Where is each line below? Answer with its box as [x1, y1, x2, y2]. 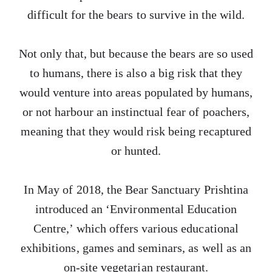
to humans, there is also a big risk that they [29, 66, 243, 80]
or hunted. [110, 144, 161, 157]
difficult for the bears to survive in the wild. [27, 8, 245, 21]
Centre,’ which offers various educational [33, 222, 239, 235]
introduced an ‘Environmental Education [35, 202, 237, 216]
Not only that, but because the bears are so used [18, 47, 254, 60]
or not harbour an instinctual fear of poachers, [22, 105, 250, 118]
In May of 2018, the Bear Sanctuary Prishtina [24, 183, 248, 196]
